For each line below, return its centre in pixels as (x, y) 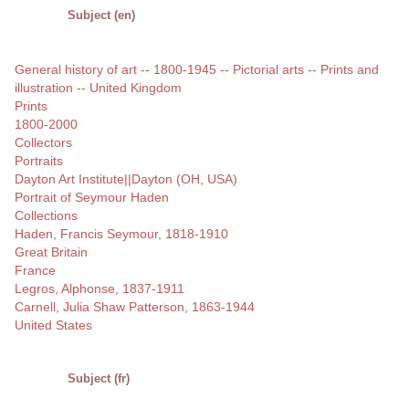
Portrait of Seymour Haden (92, 198)
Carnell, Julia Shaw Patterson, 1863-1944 (135, 307)
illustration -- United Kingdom (98, 88)
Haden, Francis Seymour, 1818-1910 (121, 234)
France (35, 271)
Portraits (39, 161)
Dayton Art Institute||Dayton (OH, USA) (126, 179)
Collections (46, 216)
